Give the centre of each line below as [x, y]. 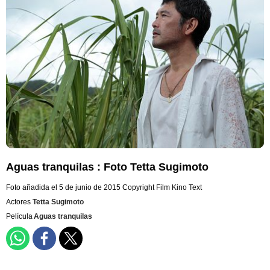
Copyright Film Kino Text [162, 188]
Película [20, 217]
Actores [19, 202]
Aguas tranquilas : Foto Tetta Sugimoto [107, 167]
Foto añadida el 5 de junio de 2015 [63, 188]
